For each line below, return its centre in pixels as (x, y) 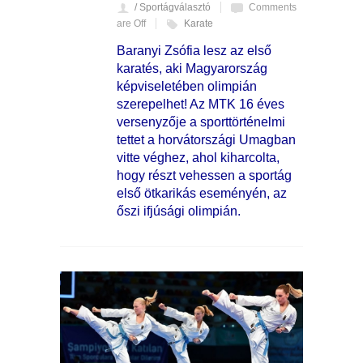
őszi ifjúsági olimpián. (179, 211)
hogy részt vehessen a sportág (204, 175)
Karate (199, 23)
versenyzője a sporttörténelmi (201, 122)
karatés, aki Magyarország (192, 68)
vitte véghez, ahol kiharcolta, (198, 157)
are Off (131, 23)
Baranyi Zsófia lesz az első (194, 50)
